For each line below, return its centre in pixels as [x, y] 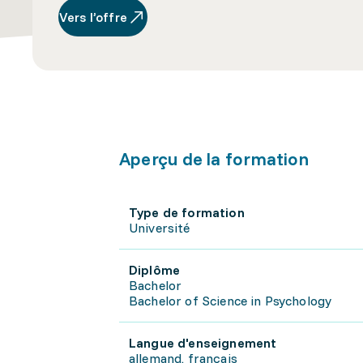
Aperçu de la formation [214, 159]
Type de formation [187, 212]
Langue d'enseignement [203, 343]
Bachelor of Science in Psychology [231, 301]
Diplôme [155, 270]
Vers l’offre [93, 17]
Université [160, 228]
